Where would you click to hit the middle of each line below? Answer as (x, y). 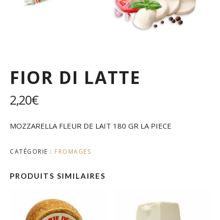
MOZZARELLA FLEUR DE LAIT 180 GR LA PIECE (91, 125)
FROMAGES (73, 151)
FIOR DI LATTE (75, 77)
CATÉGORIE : (32, 151)
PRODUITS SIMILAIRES (58, 176)
